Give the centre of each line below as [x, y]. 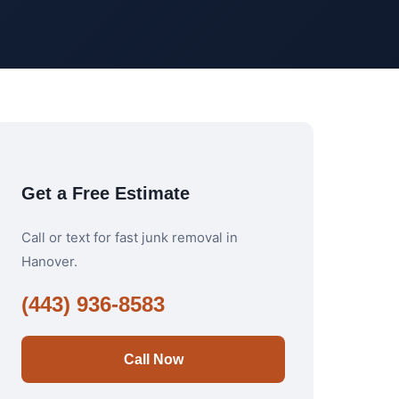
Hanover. [49, 261]
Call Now [153, 359]
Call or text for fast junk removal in [130, 237]
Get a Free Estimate [106, 193]
